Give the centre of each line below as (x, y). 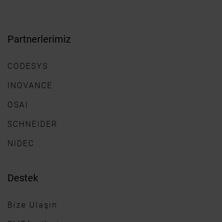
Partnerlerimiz (39, 39)
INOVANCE (30, 85)
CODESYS (28, 66)
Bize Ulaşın (32, 205)
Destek (23, 178)
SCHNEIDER (32, 124)
